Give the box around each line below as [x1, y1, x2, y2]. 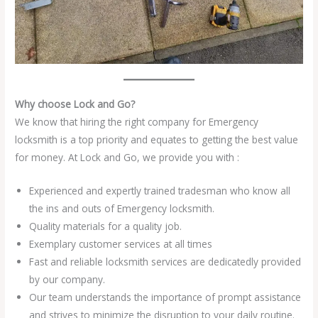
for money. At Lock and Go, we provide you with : [15, 150, 240, 165]
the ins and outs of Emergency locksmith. [29, 202, 215, 216]
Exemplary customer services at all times [29, 237, 213, 251]
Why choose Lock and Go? [15, 97, 136, 111]
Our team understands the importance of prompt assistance [29, 290, 302, 305]
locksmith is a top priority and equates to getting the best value [15, 133, 299, 147]
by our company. [29, 273, 106, 287]
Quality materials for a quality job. [29, 219, 182, 234]
